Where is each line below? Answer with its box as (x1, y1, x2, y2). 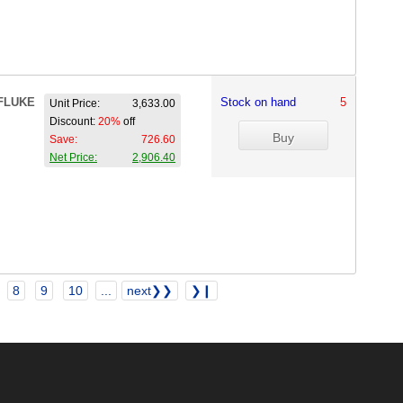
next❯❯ (127, 283, 173, 298)
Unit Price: (49, 97, 100, 110)
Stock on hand (220, 95, 310, 109)
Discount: (49, 115, 98, 128)
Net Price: (49, 151, 97, 164)
